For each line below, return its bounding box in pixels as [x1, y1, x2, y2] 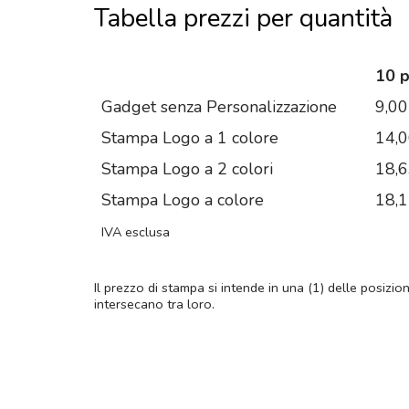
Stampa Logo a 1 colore [101, 127, 278, 150]
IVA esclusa [101, 223, 170, 242]
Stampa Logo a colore [101, 189, 264, 212]
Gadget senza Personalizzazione [101, 96, 337, 119]
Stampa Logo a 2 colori [101, 158, 273, 181]
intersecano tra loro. [94, 295, 215, 314]
